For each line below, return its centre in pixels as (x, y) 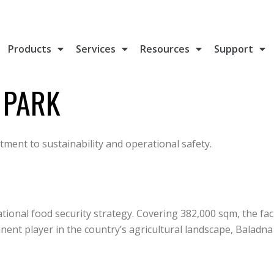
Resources (165, 49)
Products (30, 49)
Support (234, 49)
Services (96, 49)
